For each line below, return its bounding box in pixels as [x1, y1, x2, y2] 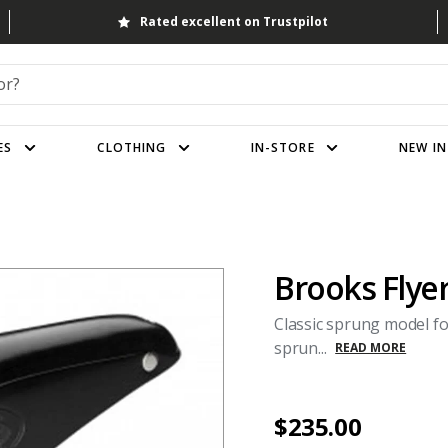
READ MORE [335, 339, 407, 356]
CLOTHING [97, 138, 167, 156]
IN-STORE [250, 138, 315, 156]
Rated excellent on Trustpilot [140, 13, 329, 30]
